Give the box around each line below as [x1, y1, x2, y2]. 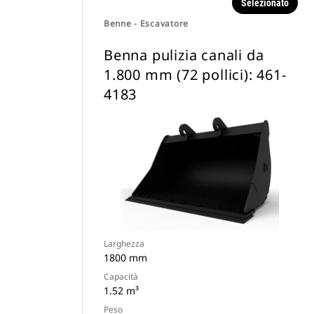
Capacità [104, 271, 138, 282]
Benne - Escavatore [104, 18, 189, 29]
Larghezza [104, 238, 144, 250]
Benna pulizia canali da [104, 46, 264, 64]
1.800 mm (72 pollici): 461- [104, 65, 287, 84]
